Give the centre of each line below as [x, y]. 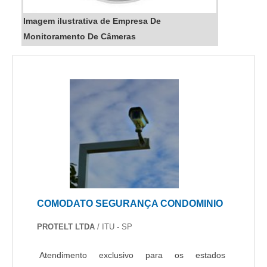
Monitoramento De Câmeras [80, 37]
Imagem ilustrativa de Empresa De [92, 21]
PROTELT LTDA [66, 226]
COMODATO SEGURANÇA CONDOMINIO [130, 204]
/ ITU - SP [114, 226]
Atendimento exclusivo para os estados [133, 255]
